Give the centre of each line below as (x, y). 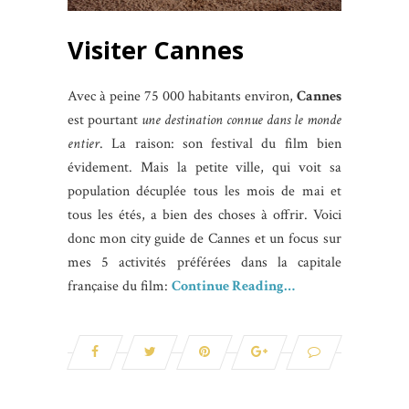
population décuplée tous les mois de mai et (204, 192)
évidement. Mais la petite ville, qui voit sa (204, 168)
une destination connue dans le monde (241, 121)
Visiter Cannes (156, 50)
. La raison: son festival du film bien (220, 144)
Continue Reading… (233, 287)
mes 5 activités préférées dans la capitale (204, 263)
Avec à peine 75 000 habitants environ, (182, 97)
